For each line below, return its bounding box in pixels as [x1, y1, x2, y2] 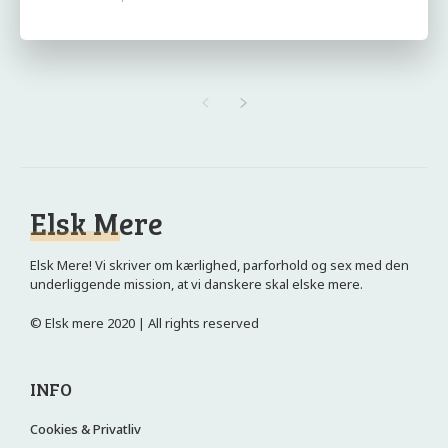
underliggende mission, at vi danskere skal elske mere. [30, 275, 363, 293]
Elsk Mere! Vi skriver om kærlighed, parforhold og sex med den [30, 256, 409, 274]
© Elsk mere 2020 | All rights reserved [30, 314, 259, 332]
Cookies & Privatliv [30, 419, 141, 438]
